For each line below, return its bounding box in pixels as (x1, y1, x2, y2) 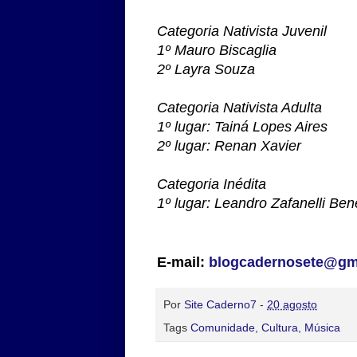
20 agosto (267, 297, 317, 311)
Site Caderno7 (184, 297, 257, 311)
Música (304, 320, 340, 334)
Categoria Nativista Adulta (157, 99, 322, 116)
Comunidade (190, 320, 255, 334)
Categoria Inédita (157, 175, 266, 192)
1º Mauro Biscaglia (157, 41, 277, 58)
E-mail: (157, 253, 209, 270)
